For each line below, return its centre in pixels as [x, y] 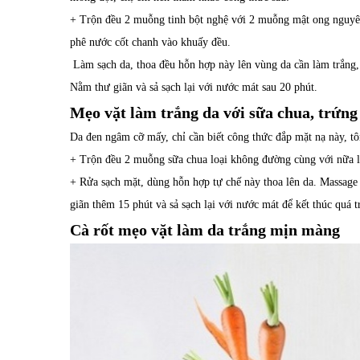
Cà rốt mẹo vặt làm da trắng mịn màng [205, 229]
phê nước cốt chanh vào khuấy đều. [150, 42]
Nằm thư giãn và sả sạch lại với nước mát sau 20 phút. [194, 87]
